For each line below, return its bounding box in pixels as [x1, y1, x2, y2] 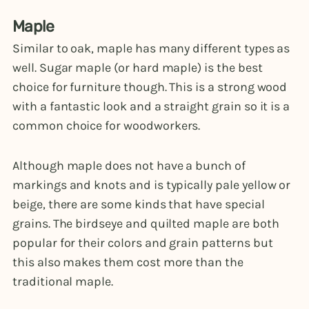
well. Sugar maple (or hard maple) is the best [12, 60, 263, 76]
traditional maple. [12, 273, 116, 289]
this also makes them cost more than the [12, 254, 243, 270]
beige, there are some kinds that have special [12, 196, 265, 212]
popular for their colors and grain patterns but [12, 235, 273, 250]
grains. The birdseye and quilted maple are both [12, 215, 279, 231]
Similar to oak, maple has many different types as [12, 41, 290, 57]
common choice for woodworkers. [12, 118, 201, 134]
